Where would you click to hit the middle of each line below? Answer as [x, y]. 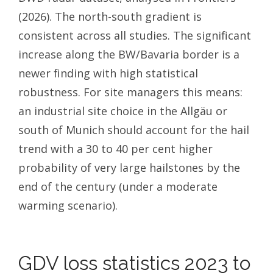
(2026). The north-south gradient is [110, 17]
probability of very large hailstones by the [129, 168]
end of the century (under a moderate [118, 187]
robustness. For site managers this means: [130, 92]
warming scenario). [68, 206]
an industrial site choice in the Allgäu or [123, 111]
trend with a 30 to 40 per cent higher [115, 149]
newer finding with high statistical [108, 73]
